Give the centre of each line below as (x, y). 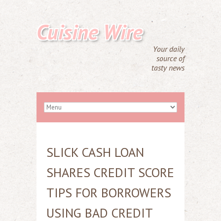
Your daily (169, 49)
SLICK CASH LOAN (95, 152)
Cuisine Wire (90, 32)
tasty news (168, 68)
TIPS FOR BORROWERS (109, 193)
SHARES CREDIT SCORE (110, 172)
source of (170, 58)
